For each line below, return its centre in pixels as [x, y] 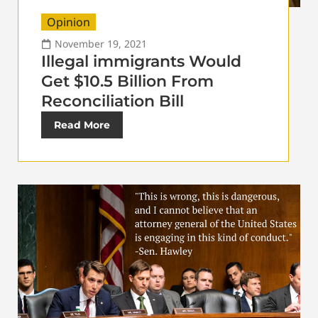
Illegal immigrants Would [141, 62]
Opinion [68, 22]
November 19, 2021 [101, 44]
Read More [82, 125]
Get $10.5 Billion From [127, 82]
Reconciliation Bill [113, 102]
